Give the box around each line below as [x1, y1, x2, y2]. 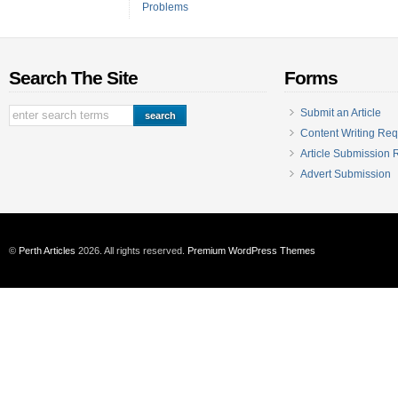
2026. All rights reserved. [76, 245, 187, 256]
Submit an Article [300, 107, 381, 119]
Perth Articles [19, 245, 76, 256]
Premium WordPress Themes [187, 245, 315, 256]
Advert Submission [300, 168, 391, 180]
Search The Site [9, 68, 138, 89]
